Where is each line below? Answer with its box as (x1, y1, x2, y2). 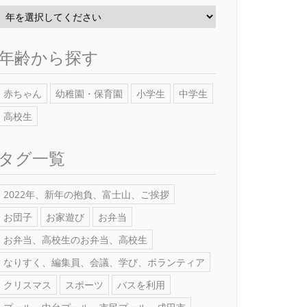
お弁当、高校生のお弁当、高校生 (3, 232, 147, 246)
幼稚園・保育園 (56, 86, 123, 100)
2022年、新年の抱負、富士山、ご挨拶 (3, 187, 169, 201)
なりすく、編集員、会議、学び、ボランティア (3, 255, 205, 269)
